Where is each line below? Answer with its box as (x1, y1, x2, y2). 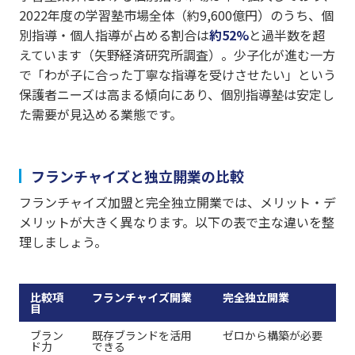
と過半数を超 (249, 25, 325, 44)
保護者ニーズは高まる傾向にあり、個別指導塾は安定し (19, 84, 334, 104)
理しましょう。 (19, 231, 107, 251)
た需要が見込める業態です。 (19, 104, 182, 124)
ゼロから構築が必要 (223, 326, 323, 343)
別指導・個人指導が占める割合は (19, 25, 209, 44)
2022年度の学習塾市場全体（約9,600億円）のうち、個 (19, 5, 334, 25)
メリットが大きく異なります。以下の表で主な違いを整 (19, 212, 334, 231)
